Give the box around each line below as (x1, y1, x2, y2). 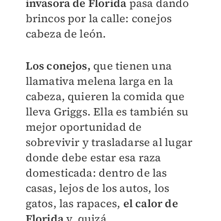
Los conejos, (25, 58, 91, 73)
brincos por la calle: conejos (25, 11, 172, 26)
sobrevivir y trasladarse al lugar (25, 135, 193, 149)
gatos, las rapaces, (25, 196, 121, 211)
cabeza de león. (25, 26, 107, 41)
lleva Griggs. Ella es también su (25, 104, 188, 119)
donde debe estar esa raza (25, 150, 161, 165)
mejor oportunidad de (25, 119, 142, 134)
